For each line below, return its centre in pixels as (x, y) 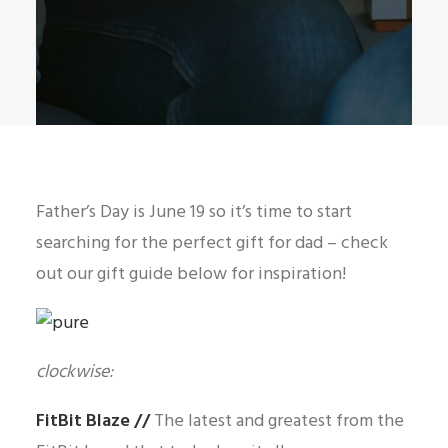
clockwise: (74, 372)
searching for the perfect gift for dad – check (212, 243)
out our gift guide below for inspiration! (191, 274)
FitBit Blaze (83, 421)
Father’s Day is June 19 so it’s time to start (194, 212)
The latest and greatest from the (279, 421)
